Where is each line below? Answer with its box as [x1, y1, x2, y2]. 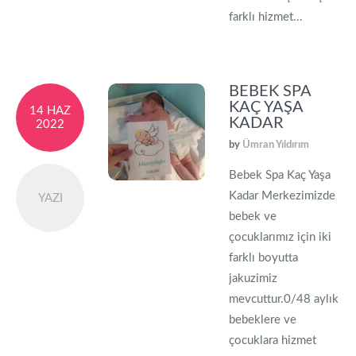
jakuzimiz [229, 273, 278, 284]
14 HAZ [29, 105, 71, 117]
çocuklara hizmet [229, 335, 317, 346]
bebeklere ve [229, 314, 297, 326]
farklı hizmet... [229, 11, 304, 23]
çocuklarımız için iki [229, 231, 332, 243]
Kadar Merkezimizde [229, 190, 336, 202]
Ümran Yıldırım [242, 140, 310, 150]
